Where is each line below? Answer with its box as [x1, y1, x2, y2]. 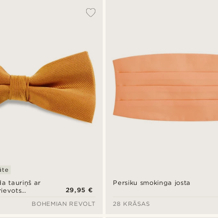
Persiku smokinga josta [113, 179, 191, 186]
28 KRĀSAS [113, 200, 150, 207]
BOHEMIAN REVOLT [32, 200, 96, 207]
